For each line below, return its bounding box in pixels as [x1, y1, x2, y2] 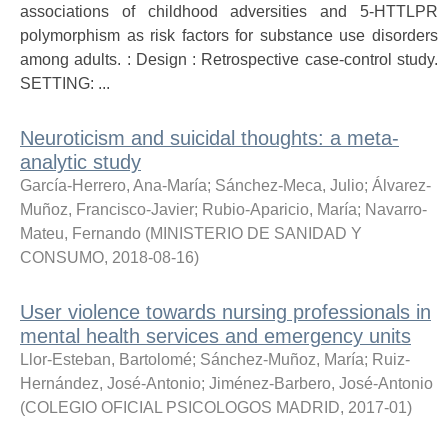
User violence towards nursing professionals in [20, 301, 431, 323]
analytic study [20, 151, 141, 173]
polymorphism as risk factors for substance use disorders [20, 27, 438, 44]
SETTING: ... [20, 75, 110, 92]
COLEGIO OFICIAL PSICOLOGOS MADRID [25, 399, 340, 416]
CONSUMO [20, 249, 104, 266]
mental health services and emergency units [20, 325, 411, 347]
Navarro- [365, 201, 427, 218]
